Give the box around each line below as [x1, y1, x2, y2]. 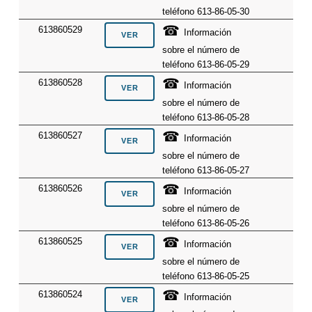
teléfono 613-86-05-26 [162, 218, 250, 229]
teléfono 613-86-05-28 [162, 112, 250, 123]
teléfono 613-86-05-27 [162, 165, 250, 176]
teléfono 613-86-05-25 [162, 271, 250, 282]
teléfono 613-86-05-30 [162, 6, 250, 17]
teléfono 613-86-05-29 [162, 59, 250, 70]
